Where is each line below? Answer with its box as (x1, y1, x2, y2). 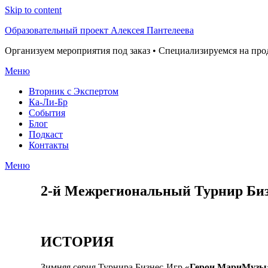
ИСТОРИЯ (41, 233, 114, 249)
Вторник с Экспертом (29, 86, 118, 96)
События (29, 108, 65, 118)
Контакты (29, 140, 69, 150)
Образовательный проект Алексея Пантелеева (5, 25, 194, 35)
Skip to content (5, 5, 62, 15)
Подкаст (29, 129, 63, 139)
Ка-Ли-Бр (29, 97, 68, 107)
